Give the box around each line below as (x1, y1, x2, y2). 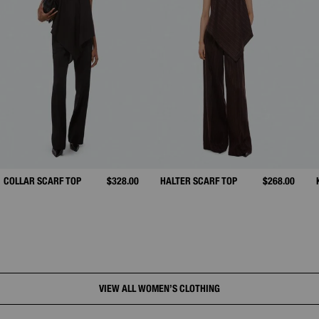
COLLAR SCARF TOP (4, 175, 82, 187)
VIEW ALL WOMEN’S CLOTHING (99, 282, 220, 294)
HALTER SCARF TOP (159, 175, 237, 187)
